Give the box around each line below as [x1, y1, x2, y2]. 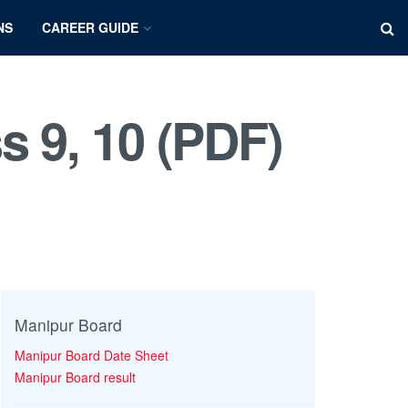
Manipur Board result [15, 368, 136, 387]
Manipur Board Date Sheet [15, 346, 168, 365]
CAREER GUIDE [41, 18, 138, 36]
